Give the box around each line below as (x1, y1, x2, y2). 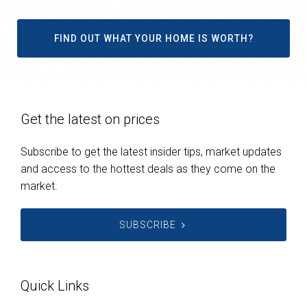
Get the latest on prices (21, 111, 160, 128)
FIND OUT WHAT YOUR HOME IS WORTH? (53, 33, 254, 45)
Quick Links (21, 278, 89, 295)
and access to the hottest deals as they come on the (21, 162, 275, 176)
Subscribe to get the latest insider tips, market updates (21, 145, 282, 159)
